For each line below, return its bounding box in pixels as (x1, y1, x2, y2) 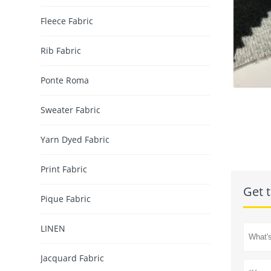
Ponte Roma (41, 74, 90, 87)
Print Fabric (41, 163, 88, 175)
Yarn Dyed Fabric (41, 134, 110, 146)
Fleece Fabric (41, 15, 94, 27)
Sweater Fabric (41, 104, 101, 116)
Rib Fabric (41, 45, 82, 57)
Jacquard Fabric (41, 252, 105, 264)
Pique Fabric (41, 193, 91, 205)
